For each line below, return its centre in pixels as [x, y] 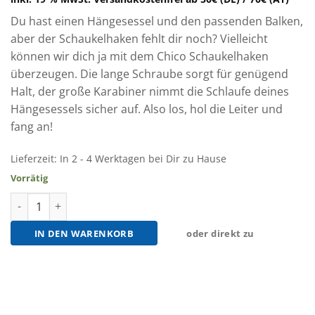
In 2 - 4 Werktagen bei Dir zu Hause [143, 159]
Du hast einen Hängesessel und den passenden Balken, [157, 21]
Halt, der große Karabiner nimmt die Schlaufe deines [150, 92]
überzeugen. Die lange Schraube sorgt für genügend [149, 74]
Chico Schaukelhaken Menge [79, 200]
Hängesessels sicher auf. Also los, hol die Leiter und [147, 109]
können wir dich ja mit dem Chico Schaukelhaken [140, 57]
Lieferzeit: [35, 159]
